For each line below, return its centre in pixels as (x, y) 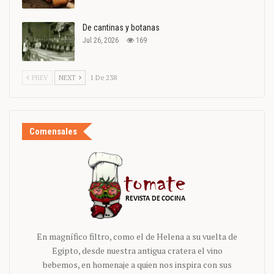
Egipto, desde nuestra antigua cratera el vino (137, 250)
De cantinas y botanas (121, 28)
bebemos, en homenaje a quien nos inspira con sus (137, 264)
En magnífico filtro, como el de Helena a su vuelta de (137, 236)
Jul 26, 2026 (101, 41)
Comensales (53, 131)
